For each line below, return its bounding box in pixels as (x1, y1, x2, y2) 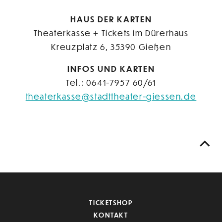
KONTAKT (94, 210, 128, 219)
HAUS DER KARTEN (70, 14, 152, 25)
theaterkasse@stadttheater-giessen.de (25, 91, 197, 102)
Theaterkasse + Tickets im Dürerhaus (33, 28, 189, 39)
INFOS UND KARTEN (67, 63, 155, 74)
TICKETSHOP (89, 198, 133, 207)
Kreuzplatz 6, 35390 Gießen (51, 42, 171, 53)
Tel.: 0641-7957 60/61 (66, 77, 156, 88)
